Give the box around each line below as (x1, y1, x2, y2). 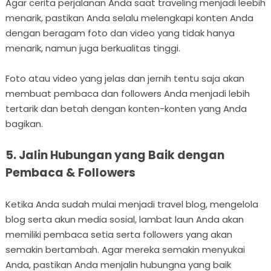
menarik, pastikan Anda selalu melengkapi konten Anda (5, 11, 253, 24)
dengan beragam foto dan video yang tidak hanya (5, 26, 235, 39)
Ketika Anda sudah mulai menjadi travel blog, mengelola (5, 197, 258, 211)
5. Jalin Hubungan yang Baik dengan (5, 146, 224, 163)
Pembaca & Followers (5, 164, 135, 181)
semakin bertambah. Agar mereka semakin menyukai (5, 243, 245, 256)
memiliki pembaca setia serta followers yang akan (5, 227, 232, 241)
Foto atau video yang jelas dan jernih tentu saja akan (5, 71, 244, 85)
